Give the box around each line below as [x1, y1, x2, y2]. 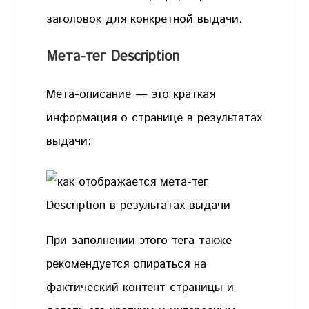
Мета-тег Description [46, 46, 180, 67]
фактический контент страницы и [46, 279, 235, 297]
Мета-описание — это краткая [46, 86, 216, 103]
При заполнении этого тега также [46, 232, 232, 250]
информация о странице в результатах [46, 109, 263, 126]
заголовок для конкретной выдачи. [46, 11, 247, 28]
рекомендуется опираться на [46, 256, 207, 273]
